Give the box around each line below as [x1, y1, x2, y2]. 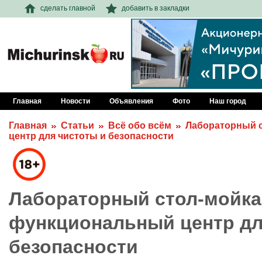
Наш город [209, 97, 246, 105]
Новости [61, 97, 90, 105]
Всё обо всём [108, 120, 171, 130]
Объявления [109, 97, 153, 105]
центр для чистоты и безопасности [9, 131, 174, 141]
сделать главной [40, 4, 95, 12]
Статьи [61, 120, 94, 130]
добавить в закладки [122, 4, 189, 12]
